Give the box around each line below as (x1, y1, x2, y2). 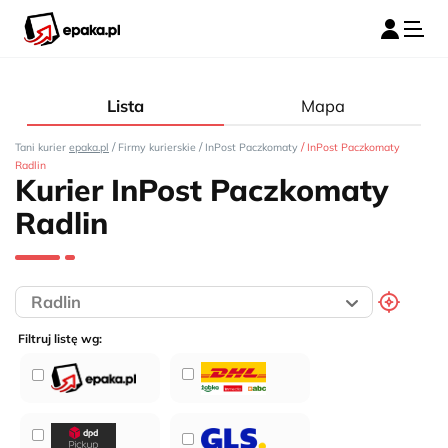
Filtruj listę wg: (18, 331, 102, 347)
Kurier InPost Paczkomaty (15, 171, 389, 209)
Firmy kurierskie (118, 140, 196, 154)
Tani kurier (15, 140, 69, 154)
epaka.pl (69, 140, 109, 154)
